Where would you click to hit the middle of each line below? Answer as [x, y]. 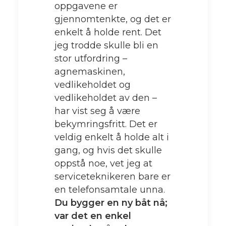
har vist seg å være [97, 111]
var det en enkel [93, 216]
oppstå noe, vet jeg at [103, 163]
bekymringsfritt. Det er [106, 124]
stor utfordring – [91, 59]
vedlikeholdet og [93, 85]
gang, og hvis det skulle [108, 150]
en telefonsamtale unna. [110, 190]
